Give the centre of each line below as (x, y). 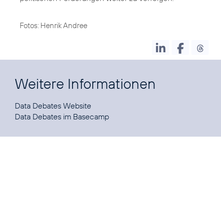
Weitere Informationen (85, 83)
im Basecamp (85, 116)
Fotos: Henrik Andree (54, 25)
